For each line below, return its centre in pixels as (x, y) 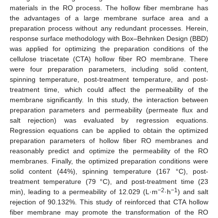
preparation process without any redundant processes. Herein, (109, 28)
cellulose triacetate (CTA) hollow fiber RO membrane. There (109, 59)
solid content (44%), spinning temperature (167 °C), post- (109, 171)
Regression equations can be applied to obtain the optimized (109, 130)
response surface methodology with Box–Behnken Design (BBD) (109, 38)
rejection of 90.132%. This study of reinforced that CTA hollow (109, 202)
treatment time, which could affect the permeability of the (109, 89)
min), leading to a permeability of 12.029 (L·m (84, 191)
